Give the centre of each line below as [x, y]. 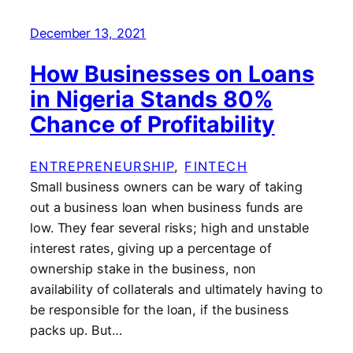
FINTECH [216, 166]
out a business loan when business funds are [166, 207]
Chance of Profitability [152, 124]
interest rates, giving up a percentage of [151, 248]
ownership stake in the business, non [143, 268]
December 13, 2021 [88, 33]
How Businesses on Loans [172, 74]
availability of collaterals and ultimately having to [176, 289]
